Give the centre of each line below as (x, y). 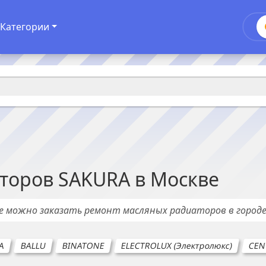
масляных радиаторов (175, 210)
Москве (185, 179)
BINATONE (83, 246)
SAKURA (94, 179)
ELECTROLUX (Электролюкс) (177, 246)
